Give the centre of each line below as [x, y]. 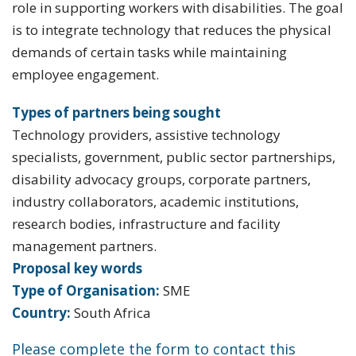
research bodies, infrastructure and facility [146, 224]
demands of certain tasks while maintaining [149, 52]
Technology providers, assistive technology [146, 135]
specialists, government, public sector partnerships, [174, 157]
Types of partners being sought [116, 112]
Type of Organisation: [86, 290]
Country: [41, 313]
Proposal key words [77, 268]
